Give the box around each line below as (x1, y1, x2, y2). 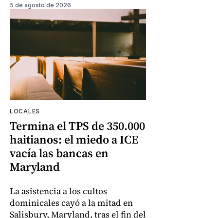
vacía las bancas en (10, 145, 109, 162)
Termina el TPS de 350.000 (10, 118, 145, 134)
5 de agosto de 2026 (10, 1, 71, 9)
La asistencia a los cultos (10, 185, 107, 198)
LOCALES (10, 108, 40, 115)
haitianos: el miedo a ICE (10, 131, 138, 148)
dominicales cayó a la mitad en (10, 197, 133, 209)
